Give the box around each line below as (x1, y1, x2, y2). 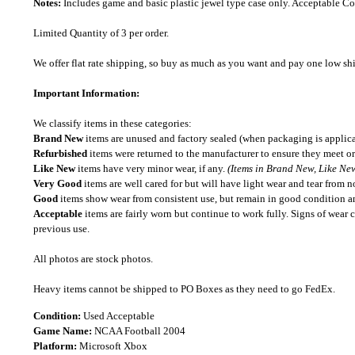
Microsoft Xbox (79, 340, 147, 352)
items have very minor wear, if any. (75, 162, 227, 174)
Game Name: (33, 325, 94, 337)
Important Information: (33, 87, 139, 99)
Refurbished (33, 147, 87, 159)
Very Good (33, 177, 82, 189)
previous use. (33, 223, 90, 235)
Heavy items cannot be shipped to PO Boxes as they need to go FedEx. (33, 283, 335, 295)
